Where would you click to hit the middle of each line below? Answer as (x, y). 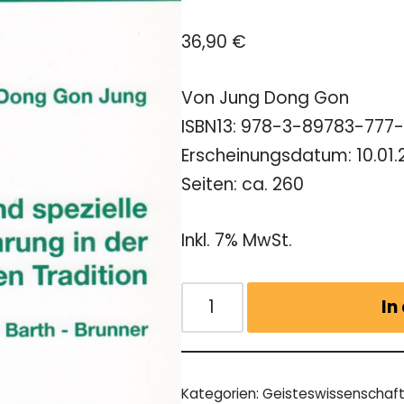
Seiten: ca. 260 (243, 184)
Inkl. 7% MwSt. (237, 240)
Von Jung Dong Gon (266, 97)
